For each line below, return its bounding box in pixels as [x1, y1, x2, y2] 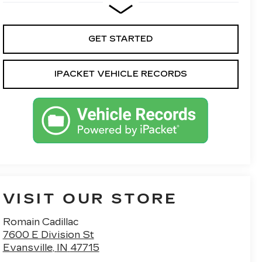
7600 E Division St [2, 229, 94, 241]
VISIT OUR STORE [2, 191, 178, 208]
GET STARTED [88, 34, 153, 44]
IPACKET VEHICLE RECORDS [54, 69, 187, 80]
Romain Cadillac [2, 216, 78, 228]
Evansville [2, 242, 53, 254]
